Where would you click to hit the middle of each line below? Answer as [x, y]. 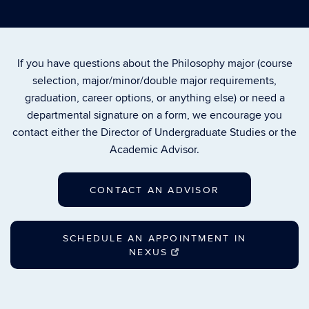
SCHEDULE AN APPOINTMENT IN [154, 239]
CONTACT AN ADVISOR [154, 190]
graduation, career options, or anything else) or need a [154, 98]
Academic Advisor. [154, 150]
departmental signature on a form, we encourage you [154, 116]
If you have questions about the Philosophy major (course [154, 64]
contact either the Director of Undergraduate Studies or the [154, 133]
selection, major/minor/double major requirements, [154, 81]
